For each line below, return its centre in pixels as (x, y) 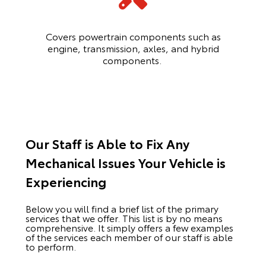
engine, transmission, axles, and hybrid (133, 48)
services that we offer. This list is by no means (124, 218)
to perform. (50, 246)
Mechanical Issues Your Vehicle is (125, 163)
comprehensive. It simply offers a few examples (129, 227)
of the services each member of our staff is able (129, 237)
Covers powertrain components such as (133, 36)
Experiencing (67, 182)
